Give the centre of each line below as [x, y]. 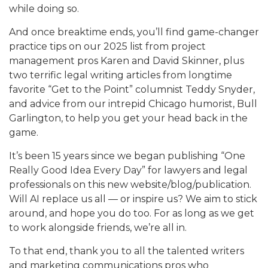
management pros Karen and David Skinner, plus [127, 60]
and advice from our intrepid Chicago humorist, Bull [133, 103]
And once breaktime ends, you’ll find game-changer [134, 32]
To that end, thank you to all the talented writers [127, 251]
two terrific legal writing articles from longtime [121, 75]
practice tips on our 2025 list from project [107, 46]
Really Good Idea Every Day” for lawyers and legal [128, 170]
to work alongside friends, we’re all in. [98, 227]
